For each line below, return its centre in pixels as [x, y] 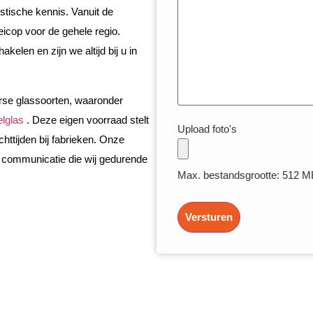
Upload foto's [207, 129]
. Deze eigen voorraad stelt [87, 120]
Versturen [209, 218]
